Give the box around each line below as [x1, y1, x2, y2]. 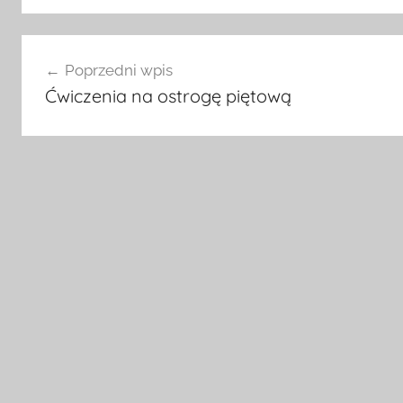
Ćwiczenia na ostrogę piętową [44, 85, 291, 107]
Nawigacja [21, 36, 139, 64]
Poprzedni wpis [64, 61, 173, 79]
